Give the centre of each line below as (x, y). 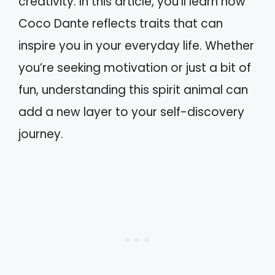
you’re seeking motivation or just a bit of (135, 68)
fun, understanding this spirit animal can (133, 90)
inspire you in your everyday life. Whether (136, 46)
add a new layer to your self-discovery (131, 112)
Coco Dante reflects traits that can (121, 24)
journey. (41, 134)
